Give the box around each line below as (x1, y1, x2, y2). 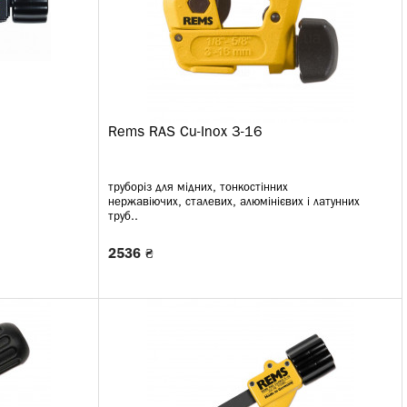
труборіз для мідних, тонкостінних (108, 183, 288, 193)
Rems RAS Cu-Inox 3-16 (108, 126, 263, 139)
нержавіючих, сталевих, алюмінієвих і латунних (108, 197, 360, 207)
